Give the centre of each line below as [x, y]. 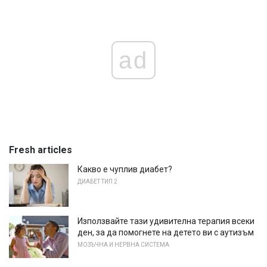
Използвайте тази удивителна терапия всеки [166, 221]
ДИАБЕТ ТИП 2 [97, 181]
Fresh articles [41, 150]
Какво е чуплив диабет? [125, 169]
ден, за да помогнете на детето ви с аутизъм [166, 232]
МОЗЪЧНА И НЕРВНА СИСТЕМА [123, 244]
